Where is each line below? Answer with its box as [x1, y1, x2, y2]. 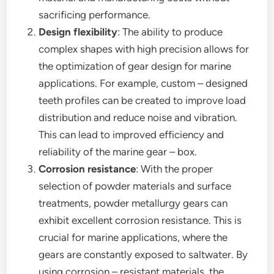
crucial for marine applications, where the [39, 231, 228, 243]
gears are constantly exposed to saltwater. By [39, 248, 248, 261]
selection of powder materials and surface [39, 180, 232, 192]
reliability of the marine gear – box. [39, 146, 198, 158]
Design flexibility [39, 26, 118, 38]
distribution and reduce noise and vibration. [39, 111, 238, 124]
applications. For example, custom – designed [39, 77, 248, 89]
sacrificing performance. [39, 9, 151, 21]
